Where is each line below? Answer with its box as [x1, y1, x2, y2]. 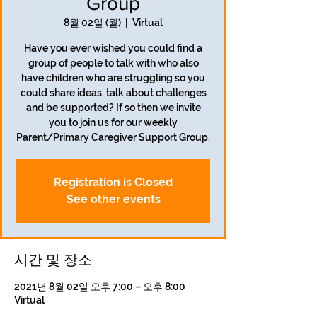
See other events [66, 192, 161, 206]
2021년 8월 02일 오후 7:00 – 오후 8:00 [14, 281, 185, 292]
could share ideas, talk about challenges [20, 87, 207, 98]
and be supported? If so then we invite [25, 102, 201, 113]
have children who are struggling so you [21, 72, 205, 83]
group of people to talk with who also [28, 57, 199, 69]
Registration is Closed [54, 175, 173, 189]
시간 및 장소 [14, 252, 92, 267]
